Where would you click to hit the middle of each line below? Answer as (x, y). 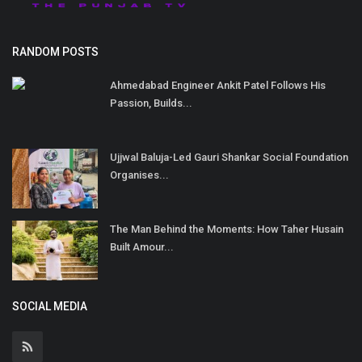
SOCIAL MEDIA (50, 306)
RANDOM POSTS (55, 51)
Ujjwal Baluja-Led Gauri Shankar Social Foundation (229, 157)
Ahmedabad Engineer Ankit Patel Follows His (218, 85)
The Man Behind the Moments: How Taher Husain (227, 229)
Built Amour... (142, 246)
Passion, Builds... (151, 103)
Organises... (139, 175)
